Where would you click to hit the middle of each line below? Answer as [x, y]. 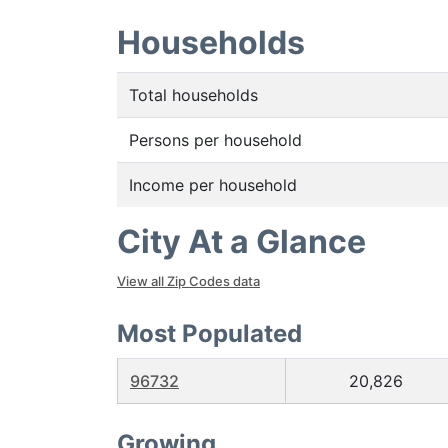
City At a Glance [241, 241]
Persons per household [215, 140]
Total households [193, 95]
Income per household [213, 185]
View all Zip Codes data [188, 281]
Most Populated [209, 333]
